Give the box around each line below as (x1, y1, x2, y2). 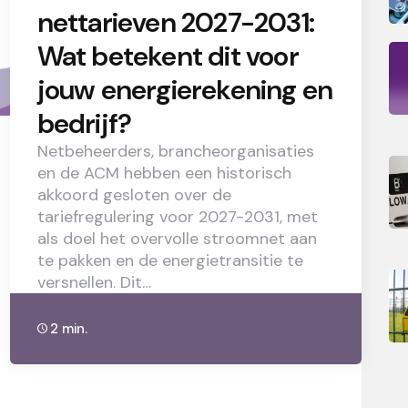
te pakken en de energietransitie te (36, 249, 303, 271)
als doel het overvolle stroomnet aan (36, 227, 317, 250)
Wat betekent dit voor (36, 37, 299, 74)
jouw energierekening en (36, 71, 333, 107)
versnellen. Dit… (36, 270, 151, 293)
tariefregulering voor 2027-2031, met (36, 205, 318, 228)
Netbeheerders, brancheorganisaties (36, 139, 314, 162)
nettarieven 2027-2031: (36, 4, 315, 40)
